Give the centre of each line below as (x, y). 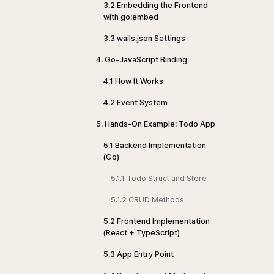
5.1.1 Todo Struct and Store (159, 178)
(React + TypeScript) (142, 233)
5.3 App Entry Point (139, 254)
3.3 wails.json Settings (144, 38)
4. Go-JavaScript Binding (142, 60)
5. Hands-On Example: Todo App (156, 124)
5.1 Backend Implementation (155, 145)
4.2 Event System (135, 102)
